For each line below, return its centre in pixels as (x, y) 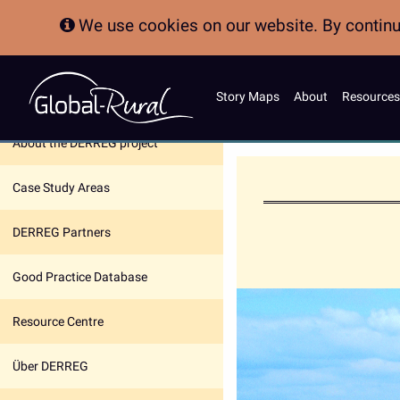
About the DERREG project (85, 143)
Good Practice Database (80, 277)
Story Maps (247, 96)
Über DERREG (50, 366)
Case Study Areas (61, 187)
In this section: (55, 102)
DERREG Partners (62, 232)
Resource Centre (58, 321)
